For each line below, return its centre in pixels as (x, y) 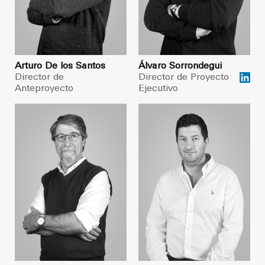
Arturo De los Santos (60, 67)
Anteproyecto (44, 89)
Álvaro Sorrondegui (180, 67)
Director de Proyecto (184, 78)
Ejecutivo (158, 89)
